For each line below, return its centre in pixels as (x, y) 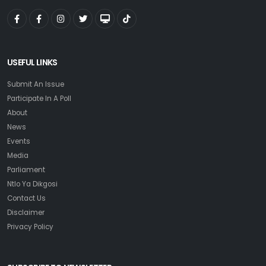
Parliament (26, 170)
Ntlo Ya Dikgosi (32, 184)
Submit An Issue (36, 84)
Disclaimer (26, 213)
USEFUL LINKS (32, 62)
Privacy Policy (30, 227)
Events (19, 141)
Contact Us (26, 198)
